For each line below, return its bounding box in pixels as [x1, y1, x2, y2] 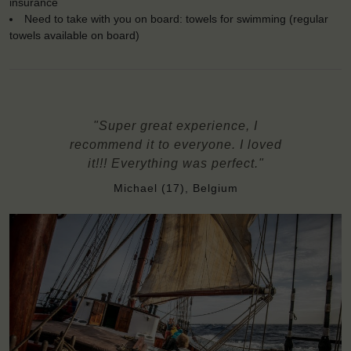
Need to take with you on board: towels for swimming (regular [24, 12, 329, 25]
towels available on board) [9, 28, 139, 42]
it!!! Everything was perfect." [87, 156, 264, 170]
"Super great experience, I [93, 118, 258, 132]
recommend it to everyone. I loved [69, 137, 282, 151]
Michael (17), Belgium [113, 181, 238, 194]
